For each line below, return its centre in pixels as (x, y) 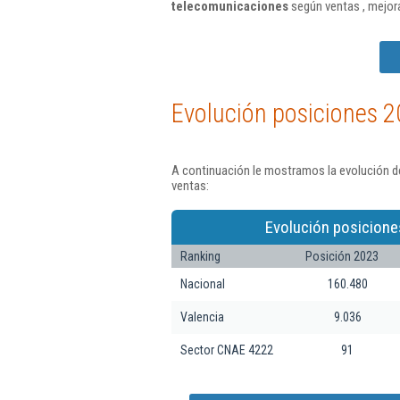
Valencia (202, 317)
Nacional (203, 283)
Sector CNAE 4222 (227, 350)
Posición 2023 (342, 256)
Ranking (200, 256)
